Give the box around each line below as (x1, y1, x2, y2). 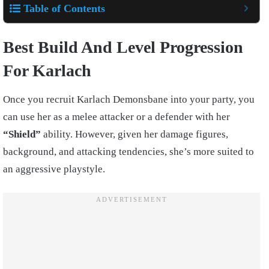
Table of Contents (23, 2, 105, 14)
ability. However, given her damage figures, (41, 128, 228, 140)
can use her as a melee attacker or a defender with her (3, 110, 230, 122)
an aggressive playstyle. (3, 163, 105, 175)
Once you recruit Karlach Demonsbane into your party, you (3, 93, 255, 105)
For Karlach (3, 61, 91, 80)
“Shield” (3, 128, 41, 140)
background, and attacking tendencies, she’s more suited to (3, 145, 254, 157)
